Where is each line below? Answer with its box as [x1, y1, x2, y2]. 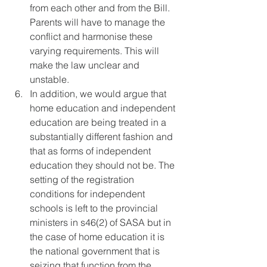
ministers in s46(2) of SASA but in [30, 216, 173, 229]
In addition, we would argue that [30, 88, 169, 100]
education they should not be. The [30, 159, 177, 172]
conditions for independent [30, 188, 147, 200]
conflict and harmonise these [30, 30, 155, 43]
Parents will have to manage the [30, 16, 167, 29]
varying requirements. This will [30, 45, 162, 57]
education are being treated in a [30, 116, 169, 129]
